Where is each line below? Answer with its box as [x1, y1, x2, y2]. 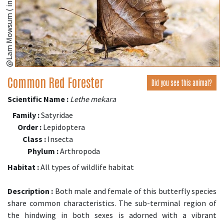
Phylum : [27, 146, 58, 156]
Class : [22, 134, 46, 144]
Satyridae [39, 110, 73, 120]
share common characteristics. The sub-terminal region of [7, 198, 216, 208]
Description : [7, 186, 53, 196]
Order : [17, 122, 41, 132]
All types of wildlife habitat [39, 162, 134, 172]
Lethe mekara [70, 94, 116, 104]
